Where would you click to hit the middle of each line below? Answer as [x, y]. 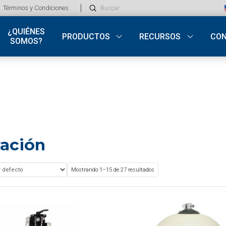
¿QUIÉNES [26, 32]
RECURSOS [160, 36]
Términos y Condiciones [36, 8]
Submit [104, 7]
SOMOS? [26, 41]
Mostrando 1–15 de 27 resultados [112, 169]
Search [101, 14]
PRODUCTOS [86, 36]
